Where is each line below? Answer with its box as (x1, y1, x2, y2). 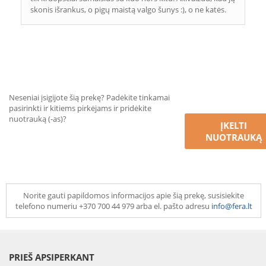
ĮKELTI (220, 119, 247, 131)
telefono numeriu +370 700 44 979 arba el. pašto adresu (15, 201, 211, 211)
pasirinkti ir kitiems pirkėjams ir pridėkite (9, 103, 151, 113)
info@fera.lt (211, 201, 252, 211)
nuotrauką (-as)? (9, 113, 66, 124)
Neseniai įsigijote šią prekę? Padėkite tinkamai (9, 92, 170, 103)
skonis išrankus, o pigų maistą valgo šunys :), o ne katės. (30, 4, 226, 15)
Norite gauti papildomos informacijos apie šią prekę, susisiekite (23, 190, 244, 201)
